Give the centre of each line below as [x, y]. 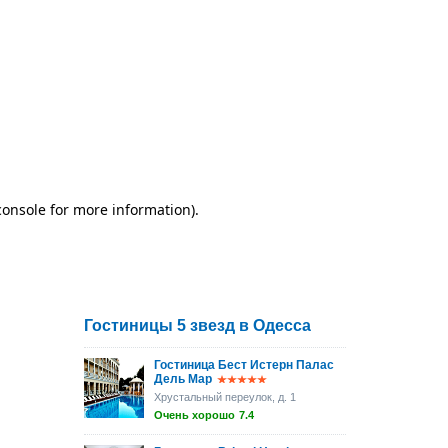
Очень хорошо [194, 415]
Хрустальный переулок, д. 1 [224, 397]
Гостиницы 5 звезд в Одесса [197, 325]
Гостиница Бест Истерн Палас [243, 365]
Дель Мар [182, 379]
